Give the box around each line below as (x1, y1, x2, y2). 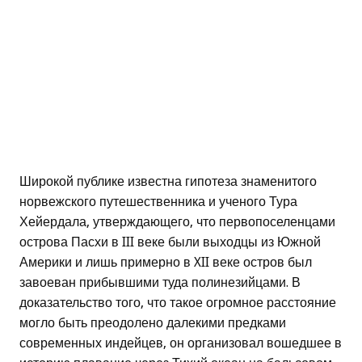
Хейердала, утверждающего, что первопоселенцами (19, 214, 335, 230)
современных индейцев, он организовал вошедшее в (19, 335, 342, 351)
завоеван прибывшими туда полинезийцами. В (19, 275, 301, 291)
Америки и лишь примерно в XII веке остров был (19, 255, 312, 271)
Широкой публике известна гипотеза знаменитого (19, 174, 317, 190)
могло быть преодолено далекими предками (19, 315, 286, 331)
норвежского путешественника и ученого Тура (19, 194, 297, 210)
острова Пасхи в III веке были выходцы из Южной (19, 234, 321, 250)
